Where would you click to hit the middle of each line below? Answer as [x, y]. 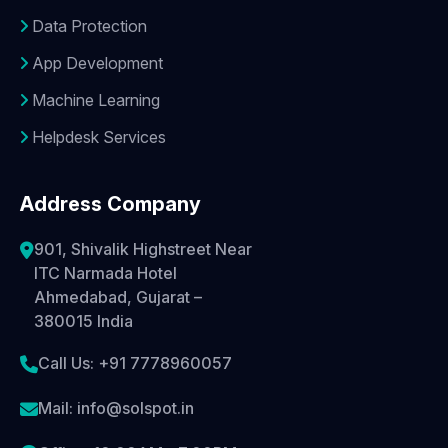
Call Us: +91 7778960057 [135, 363]
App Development [95, 63]
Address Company [110, 204]
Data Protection [87, 26]
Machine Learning [94, 100]
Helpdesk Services [97, 137]
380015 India [83, 321]
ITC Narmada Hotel [105, 273]
